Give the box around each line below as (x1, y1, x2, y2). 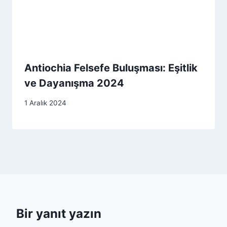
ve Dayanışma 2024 (24, 77, 124, 90)
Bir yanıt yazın (16, 206, 101, 221)
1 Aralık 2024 (24, 98, 66, 107)
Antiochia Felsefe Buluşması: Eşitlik (24, 62, 198, 74)
